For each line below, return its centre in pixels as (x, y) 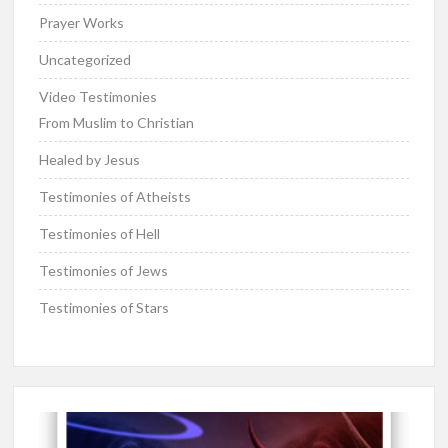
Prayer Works (82, 23)
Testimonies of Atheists (115, 197)
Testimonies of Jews (104, 271)
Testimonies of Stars (104, 308)
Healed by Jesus (90, 160)
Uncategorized (85, 60)
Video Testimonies (98, 97)
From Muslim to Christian (117, 123)
